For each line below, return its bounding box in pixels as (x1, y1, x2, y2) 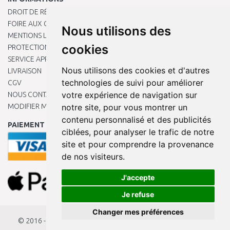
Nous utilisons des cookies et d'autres (61, 65, 209, 75)
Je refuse (122, 190, 155, 199)
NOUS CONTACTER (8, 90, 67, 99)
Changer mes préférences (92, 207, 184, 216)
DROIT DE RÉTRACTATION (8, 8, 88, 16)
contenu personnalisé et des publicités (61, 114, 211, 125)
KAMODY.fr (65, 216, 101, 225)
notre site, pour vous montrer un (61, 102, 187, 112)
